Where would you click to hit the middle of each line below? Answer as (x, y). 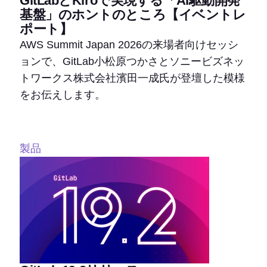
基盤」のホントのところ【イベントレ (133, 14)
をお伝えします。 (63, 94)
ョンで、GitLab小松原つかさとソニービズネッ (132, 61)
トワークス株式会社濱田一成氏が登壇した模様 (132, 78)
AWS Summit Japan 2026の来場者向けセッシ (129, 44)
